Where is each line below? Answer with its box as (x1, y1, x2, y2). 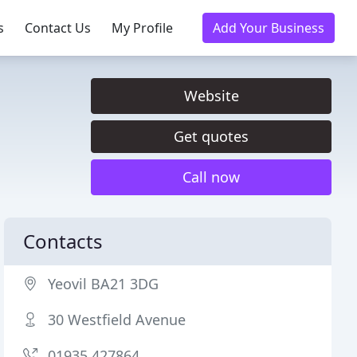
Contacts (23, 228, 104, 254)
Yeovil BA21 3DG (48, 274, 159, 293)
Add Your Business (213, 19, 324, 37)
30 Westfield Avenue (48, 310, 186, 329)
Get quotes (174, 127, 249, 146)
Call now (182, 167, 240, 186)
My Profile (112, 19, 173, 37)
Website (183, 86, 239, 105)
